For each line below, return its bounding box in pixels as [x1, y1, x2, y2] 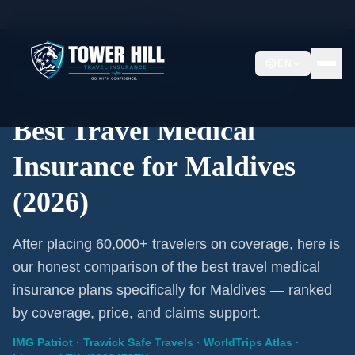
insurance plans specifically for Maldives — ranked [13, 282, 332, 298]
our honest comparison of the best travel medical [13, 259, 320, 275]
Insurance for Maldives [13, 151, 296, 182]
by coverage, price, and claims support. [13, 305, 261, 321]
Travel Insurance [46, 8, 130, 21]
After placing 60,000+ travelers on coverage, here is [13, 236, 340, 252]
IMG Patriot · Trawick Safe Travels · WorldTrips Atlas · [13, 336, 300, 349]
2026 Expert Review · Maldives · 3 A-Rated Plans [39, 74, 285, 87]
